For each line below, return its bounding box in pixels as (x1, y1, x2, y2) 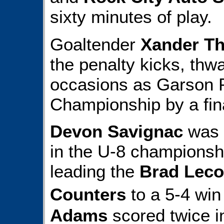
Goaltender (50, 34, 140, 54)
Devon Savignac (50, 121, 183, 141)
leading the (50, 161, 139, 181)
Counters (50, 184, 126, 204)
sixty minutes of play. (50, 7, 212, 27)
